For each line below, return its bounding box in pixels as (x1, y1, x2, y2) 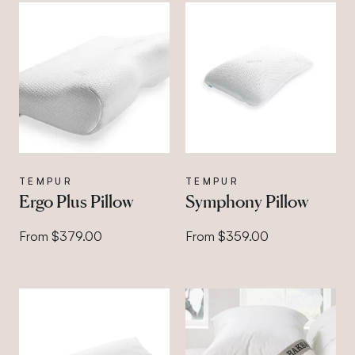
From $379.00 (19, 227, 102, 244)
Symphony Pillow (185, 190, 309, 212)
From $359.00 (185, 227, 269, 244)
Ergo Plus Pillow (19, 190, 134, 212)
